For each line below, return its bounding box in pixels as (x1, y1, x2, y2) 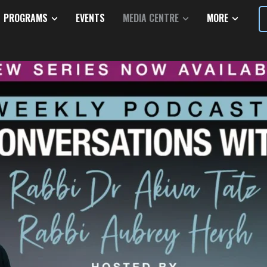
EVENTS (75, 11, 105, 26)
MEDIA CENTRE (122, 11, 179, 26)
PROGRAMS (3, 11, 48, 26)
